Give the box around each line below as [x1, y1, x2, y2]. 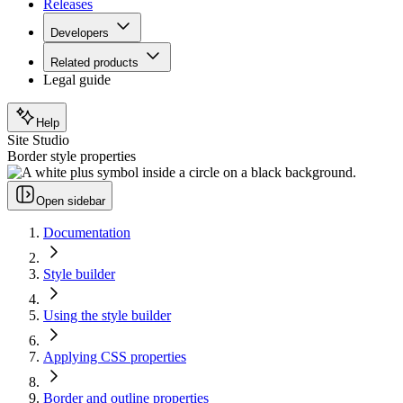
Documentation [43, 225, 130, 241]
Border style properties [7, 148, 136, 165]
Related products [50, 56, 139, 70]
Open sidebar [36, 194, 105, 209]
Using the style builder [43, 308, 171, 324]
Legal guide [43, 72, 111, 88]
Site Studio [7, 132, 69, 148]
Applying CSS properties [43, 349, 186, 365]
